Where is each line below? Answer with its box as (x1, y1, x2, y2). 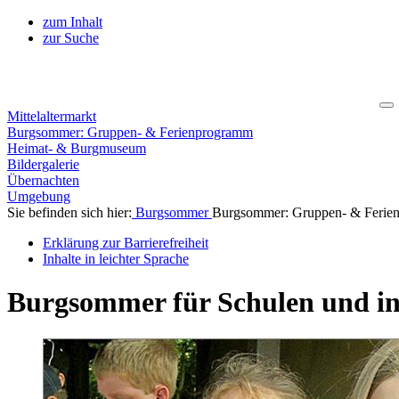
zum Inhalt (43, 14, 102, 29)
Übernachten (7, 173, 79, 188)
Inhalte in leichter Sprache (43, 251, 189, 266)
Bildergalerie (7, 157, 79, 172)
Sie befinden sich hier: (7, 205, 132, 220)
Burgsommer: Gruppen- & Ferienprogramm (7, 125, 253, 140)
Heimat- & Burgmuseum (7, 141, 146, 156)
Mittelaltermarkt (7, 109, 96, 124)
